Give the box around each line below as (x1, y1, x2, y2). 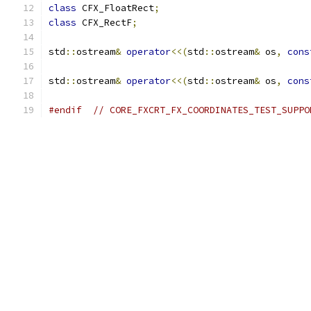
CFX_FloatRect (76, 2, 154, 14)
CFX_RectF (76, 17, 132, 28)
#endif (49, 104, 82, 116)
